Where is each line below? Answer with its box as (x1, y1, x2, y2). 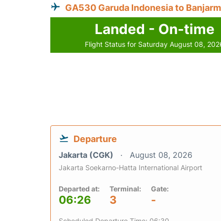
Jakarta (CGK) (59, 150, 115, 160)
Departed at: (59, 184, 100, 193)
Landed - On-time (94, 21, 215, 38)
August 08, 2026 (130, 150, 192, 160)
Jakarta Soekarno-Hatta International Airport (59, 163, 202, 172)
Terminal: (110, 184, 141, 193)
